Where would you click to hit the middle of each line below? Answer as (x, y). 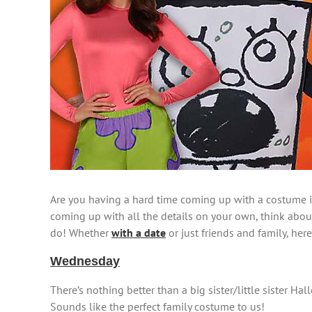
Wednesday (85, 261)
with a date (139, 233)
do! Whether (81, 233)
